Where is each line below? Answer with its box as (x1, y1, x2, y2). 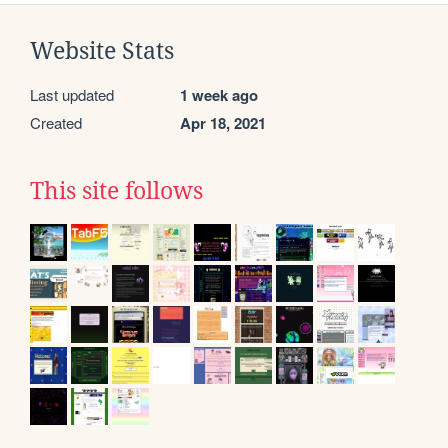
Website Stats (30, 38, 174, 65)
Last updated (30, 84, 114, 106)
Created (30, 112, 82, 134)
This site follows (30, 178, 203, 205)
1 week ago (180, 84, 258, 107)
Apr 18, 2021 (180, 112, 266, 135)
